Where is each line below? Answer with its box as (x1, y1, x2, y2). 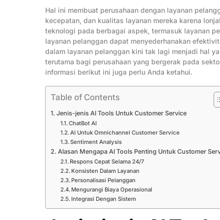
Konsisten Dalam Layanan (71, 167, 140, 175)
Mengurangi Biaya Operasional (71, 186, 153, 193)
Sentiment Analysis (70, 138, 122, 146)
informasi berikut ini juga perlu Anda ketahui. (45, 68, 192, 77)
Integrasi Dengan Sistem (71, 195, 137, 203)
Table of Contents (51, 92, 120, 103)
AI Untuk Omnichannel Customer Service (70, 129, 180, 137)
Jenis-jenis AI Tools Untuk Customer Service (56, 110, 187, 117)
